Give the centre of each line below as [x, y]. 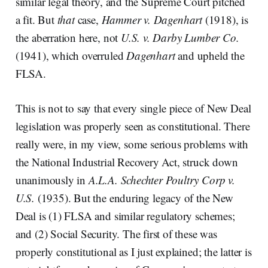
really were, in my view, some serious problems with [132, 144]
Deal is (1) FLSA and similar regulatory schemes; [125, 215]
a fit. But [36, 19]
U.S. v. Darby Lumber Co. [180, 37]
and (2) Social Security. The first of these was [116, 233]
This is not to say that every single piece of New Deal [133, 108]
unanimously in [52, 179]
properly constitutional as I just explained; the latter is [133, 251]
